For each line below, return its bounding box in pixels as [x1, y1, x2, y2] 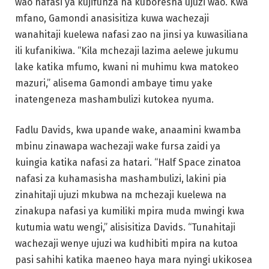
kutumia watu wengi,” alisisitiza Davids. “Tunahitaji [15, 222, 235, 234]
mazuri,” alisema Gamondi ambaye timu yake [15, 77, 213, 89]
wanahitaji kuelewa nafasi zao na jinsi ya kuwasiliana [15, 28, 248, 40]
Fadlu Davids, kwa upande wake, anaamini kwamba [15, 124, 241, 136]
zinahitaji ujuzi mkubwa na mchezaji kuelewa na [15, 189, 226, 201]
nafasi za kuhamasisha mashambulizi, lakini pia [15, 173, 226, 185]
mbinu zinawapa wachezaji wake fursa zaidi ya [15, 141, 220, 153]
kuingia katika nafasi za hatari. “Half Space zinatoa [15, 157, 241, 169]
